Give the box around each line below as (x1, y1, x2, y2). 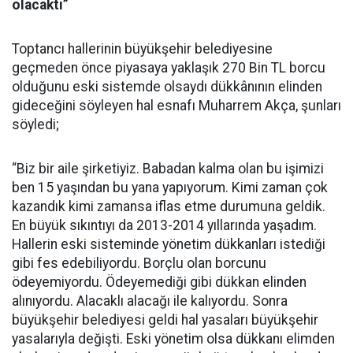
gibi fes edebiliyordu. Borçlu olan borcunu (12, 255, 266, 271)
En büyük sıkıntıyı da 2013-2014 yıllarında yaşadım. (12, 217, 317, 233)
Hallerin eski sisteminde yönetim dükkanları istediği (12, 236, 325, 252)
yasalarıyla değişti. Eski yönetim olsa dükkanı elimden (12, 331, 335, 347)
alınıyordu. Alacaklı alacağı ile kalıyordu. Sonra (12, 293, 288, 309)
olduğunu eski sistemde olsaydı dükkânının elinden (12, 79, 322, 95)
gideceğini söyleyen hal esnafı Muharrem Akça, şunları (12, 98, 341, 113)
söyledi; (12, 117, 59, 132)
